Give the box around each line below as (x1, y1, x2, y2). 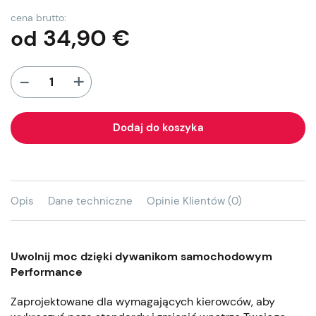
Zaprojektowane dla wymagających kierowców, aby (11, 293, 275, 309)
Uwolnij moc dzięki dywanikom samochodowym (11, 248, 272, 264)
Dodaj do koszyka (112, 120, 204, 135)
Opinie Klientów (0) (147, 193, 242, 208)
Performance (11, 264, 83, 279)
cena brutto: (11, 11, 66, 24)
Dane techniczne (48, 193, 133, 208)
